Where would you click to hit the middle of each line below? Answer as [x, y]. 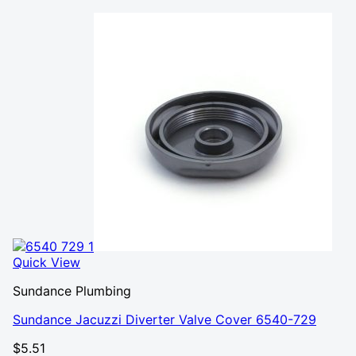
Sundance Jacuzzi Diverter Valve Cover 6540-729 [164, 319]
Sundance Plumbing [72, 291]
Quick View [46, 262]
